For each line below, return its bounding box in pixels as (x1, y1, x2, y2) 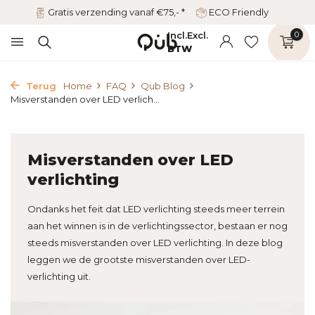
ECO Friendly (207, 6, 269, 18)
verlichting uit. (27, 271, 91, 282)
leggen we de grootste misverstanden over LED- (27, 254, 250, 265)
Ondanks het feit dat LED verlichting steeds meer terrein (27, 203, 285, 214)
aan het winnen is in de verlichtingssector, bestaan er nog (27, 220, 288, 231)
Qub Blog (141, 80, 185, 91)
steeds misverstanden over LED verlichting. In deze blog (27, 237, 283, 248)
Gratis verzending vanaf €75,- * (46, 6, 185, 18)
